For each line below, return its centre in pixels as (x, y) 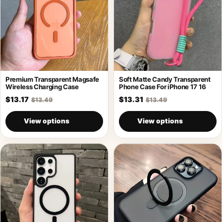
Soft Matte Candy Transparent (165, 79)
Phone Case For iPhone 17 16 (163, 86)
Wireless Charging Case (42, 86)
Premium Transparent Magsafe (52, 79)
